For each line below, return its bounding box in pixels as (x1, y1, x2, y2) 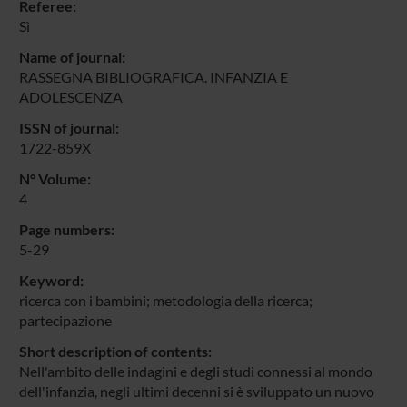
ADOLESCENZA (18, 87, 123, 105)
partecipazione (18, 311, 112, 329)
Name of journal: (18, 47, 125, 65)
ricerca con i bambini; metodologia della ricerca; (18, 291, 313, 309)
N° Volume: (18, 169, 91, 187)
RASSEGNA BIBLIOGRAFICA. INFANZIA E (18, 67, 288, 85)
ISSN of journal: (18, 118, 119, 136)
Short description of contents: (18, 342, 212, 360)
